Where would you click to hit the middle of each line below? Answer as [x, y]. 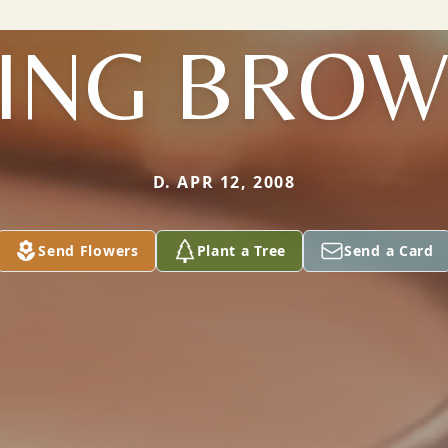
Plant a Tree [241, 250]
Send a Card [389, 250]
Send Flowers [88, 250]
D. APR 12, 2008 [224, 182]
